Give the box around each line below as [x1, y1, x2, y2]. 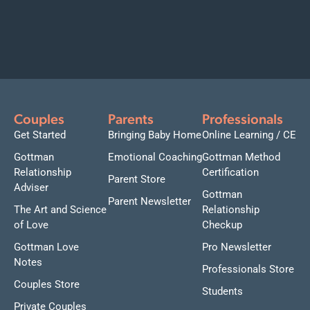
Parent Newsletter [108, 195, 191, 208]
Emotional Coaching [108, 151, 202, 164]
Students [202, 285, 243, 298]
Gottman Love [14, 241, 79, 254]
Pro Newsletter [202, 241, 271, 254]
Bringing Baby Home [108, 129, 201, 142]
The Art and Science [14, 203, 107, 217]
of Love [14, 219, 48, 232]
